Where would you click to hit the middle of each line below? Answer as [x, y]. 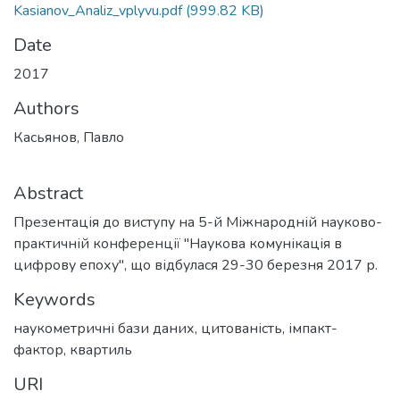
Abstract [48, 193]
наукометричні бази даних [104, 329]
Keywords [54, 300]
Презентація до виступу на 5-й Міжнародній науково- [198, 222]
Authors [46, 108]
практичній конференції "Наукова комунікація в [178, 244]
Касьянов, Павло [69, 137]
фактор [38, 350]
